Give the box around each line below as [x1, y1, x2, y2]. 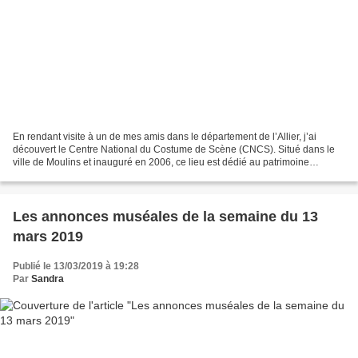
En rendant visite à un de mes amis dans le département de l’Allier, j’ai [13, 131, 316, 143]
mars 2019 [13, 229, 83, 245]
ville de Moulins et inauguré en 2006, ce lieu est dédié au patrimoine [13, 157, 309, 169]
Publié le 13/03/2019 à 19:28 [13, 261, 139, 272]
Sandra [31, 273, 64, 285]
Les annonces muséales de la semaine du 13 [13, 209, 318, 225]
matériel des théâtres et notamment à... [13, 169, 181, 181]
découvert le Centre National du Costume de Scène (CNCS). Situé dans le [13, 144, 335, 156]
